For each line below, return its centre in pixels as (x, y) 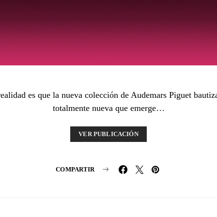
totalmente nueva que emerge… (108, 108)
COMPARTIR (75, 169)
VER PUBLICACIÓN (108, 134)
